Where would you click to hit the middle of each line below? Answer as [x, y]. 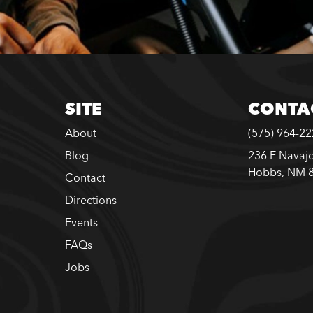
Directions [90, 200]
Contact [85, 177]
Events [81, 222]
